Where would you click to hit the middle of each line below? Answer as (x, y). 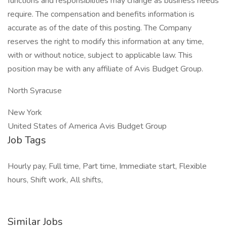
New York (25, 112)
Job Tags (27, 140)
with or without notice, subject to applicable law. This (100, 55)
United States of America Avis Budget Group (87, 126)
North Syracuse (35, 91)
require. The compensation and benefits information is (101, 14)
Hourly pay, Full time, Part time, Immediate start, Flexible (107, 166)
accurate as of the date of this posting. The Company (100, 28)
